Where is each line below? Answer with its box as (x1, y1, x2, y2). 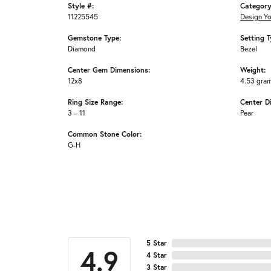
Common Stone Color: (68, 129, 142, 139)
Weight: (240, 65, 266, 75)
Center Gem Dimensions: (68, 65, 150, 75)
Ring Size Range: (68, 97, 123, 107)
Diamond (68, 44, 96, 54)
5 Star (146, 238, 167, 248)
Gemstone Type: (68, 33, 121, 43)
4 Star (146, 250, 167, 260)
